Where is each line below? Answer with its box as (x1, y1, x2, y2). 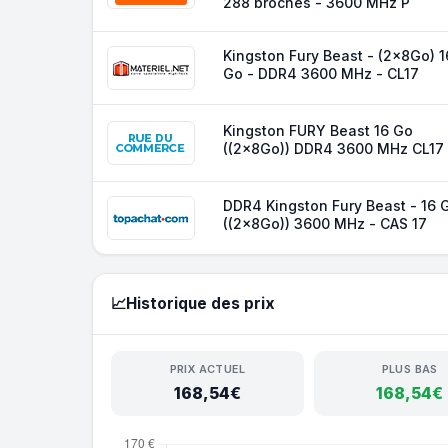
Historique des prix (126, 294, 275, 313)
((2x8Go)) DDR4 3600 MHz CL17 (223, 140, 444, 157)
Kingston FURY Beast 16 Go (223, 122, 413, 139)
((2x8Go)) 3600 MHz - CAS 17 (223, 215, 427, 232)
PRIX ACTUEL (169, 362, 245, 376)
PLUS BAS (381, 362, 438, 376)
